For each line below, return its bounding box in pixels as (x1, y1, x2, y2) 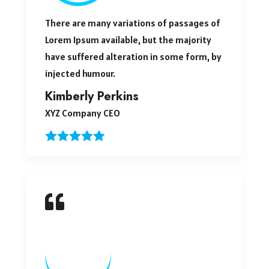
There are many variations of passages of (44, 16, 220, 29)
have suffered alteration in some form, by (44, 50, 222, 62)
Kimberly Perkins (44, 87, 139, 105)
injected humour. (44, 67, 115, 79)
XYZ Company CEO (44, 106, 120, 119)
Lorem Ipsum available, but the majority (44, 33, 211, 46)
